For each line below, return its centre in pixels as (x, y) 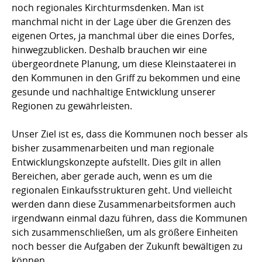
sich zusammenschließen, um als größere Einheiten (125, 232)
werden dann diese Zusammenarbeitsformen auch (124, 204)
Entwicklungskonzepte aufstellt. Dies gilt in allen (116, 162)
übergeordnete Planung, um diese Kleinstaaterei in (124, 63)
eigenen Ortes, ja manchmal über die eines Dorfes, (123, 35)
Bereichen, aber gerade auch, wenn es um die (112, 176)
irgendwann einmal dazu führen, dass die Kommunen (130, 218)
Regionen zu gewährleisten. (72, 106)
